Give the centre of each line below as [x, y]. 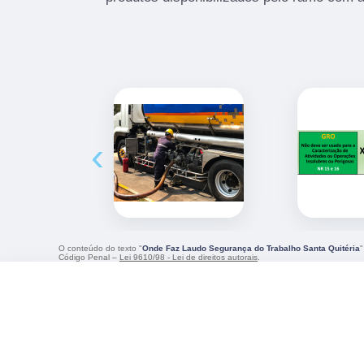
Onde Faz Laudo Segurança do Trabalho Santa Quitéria [251, 248]
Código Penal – [89, 257]
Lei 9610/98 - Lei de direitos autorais [188, 257]
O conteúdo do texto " [100, 248]
